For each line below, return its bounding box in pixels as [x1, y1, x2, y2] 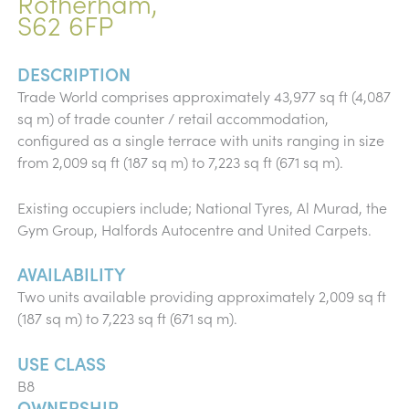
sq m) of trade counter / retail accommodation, [16, 108, 329, 128]
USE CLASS [16, 350, 106, 375]
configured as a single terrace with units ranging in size [16, 130, 384, 150]
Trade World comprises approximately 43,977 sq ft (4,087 [16, 86, 391, 106]
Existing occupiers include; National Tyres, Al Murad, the [16, 196, 387, 217]
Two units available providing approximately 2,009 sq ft [16, 286, 386, 307]
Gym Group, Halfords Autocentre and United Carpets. [16, 218, 372, 239]
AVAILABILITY [16, 261, 126, 287]
